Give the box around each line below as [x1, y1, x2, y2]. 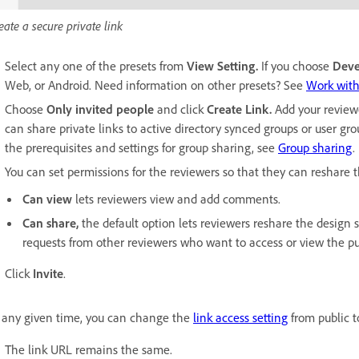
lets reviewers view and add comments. [72, 190, 284, 207]
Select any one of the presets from [5, 57, 187, 74]
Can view [22, 190, 72, 207]
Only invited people [46, 100, 157, 117]
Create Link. [207, 100, 275, 117]
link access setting [193, 309, 288, 325]
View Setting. [187, 57, 258, 74]
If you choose [258, 57, 333, 74]
